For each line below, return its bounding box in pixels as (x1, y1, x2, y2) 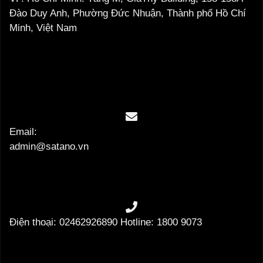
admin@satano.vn (9, 140, 89, 152)
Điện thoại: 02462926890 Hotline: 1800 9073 (9, 217, 202, 228)
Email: (9, 126, 37, 137)
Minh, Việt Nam (9, 22, 77, 34)
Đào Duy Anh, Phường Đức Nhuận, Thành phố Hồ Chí (9, 8, 246, 19)
